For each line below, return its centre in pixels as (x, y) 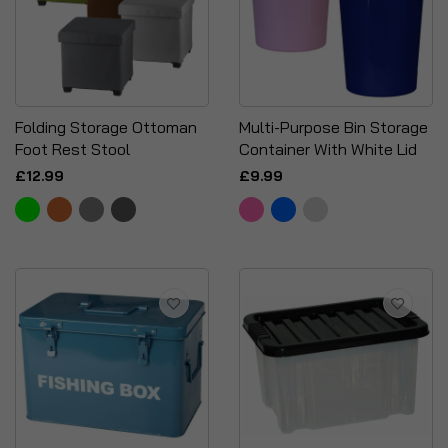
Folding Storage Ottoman (106, 127)
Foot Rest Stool (72, 149)
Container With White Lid (328, 149)
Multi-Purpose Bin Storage (333, 127)
